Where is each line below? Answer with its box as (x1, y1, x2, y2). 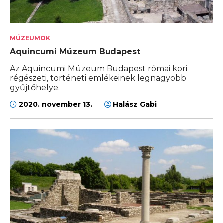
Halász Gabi (111, 99, 157, 109)
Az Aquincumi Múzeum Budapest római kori (10, 63, 187, 73)
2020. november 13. (17, 99, 94, 109)
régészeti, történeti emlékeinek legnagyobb (10, 73, 186, 83)
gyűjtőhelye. (10, 82, 60, 92)
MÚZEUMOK (10, 34, 50, 42)
